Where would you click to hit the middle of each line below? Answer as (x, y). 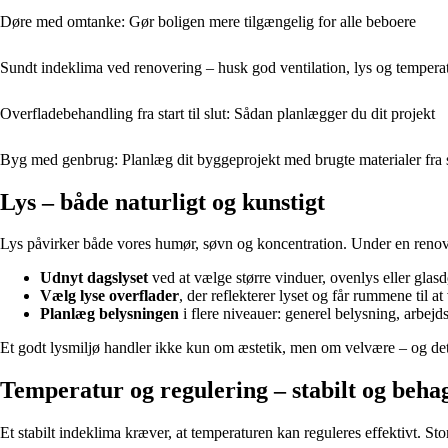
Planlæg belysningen (109, 314)
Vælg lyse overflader (109, 296)
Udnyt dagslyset (94, 278)
